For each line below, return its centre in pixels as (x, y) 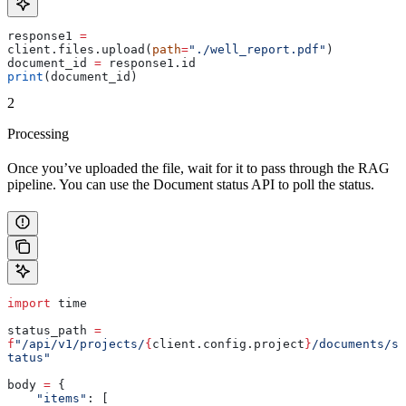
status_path (51, 330)
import (29, 303)
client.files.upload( (80, 49)
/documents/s (355, 343)
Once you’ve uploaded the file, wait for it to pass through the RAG (198, 168)
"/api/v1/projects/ (80, 343)
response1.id (149, 63)
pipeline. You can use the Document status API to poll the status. (191, 184)
